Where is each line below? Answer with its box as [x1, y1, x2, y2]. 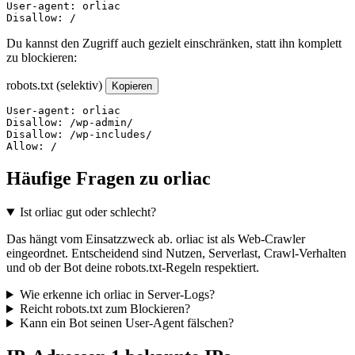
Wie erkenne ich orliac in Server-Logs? [19, 288, 215, 302]
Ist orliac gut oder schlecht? [19, 205, 156, 219]
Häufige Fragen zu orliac [6, 168, 211, 189]
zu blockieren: [6, 51, 77, 65]
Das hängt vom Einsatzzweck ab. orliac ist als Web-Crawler [6, 232, 305, 246]
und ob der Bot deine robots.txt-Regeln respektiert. [6, 261, 259, 275]
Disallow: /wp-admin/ [6, 116, 133, 129]
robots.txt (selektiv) [6, 78, 102, 93]
